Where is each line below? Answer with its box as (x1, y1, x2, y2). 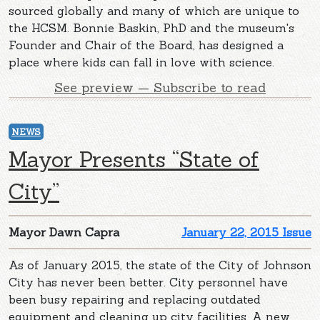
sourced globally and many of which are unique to (9, 3, 299, 18)
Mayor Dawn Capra (9, 224, 119, 239)
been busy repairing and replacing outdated (9, 291, 261, 306)
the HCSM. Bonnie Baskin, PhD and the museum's (9, 20, 294, 35)
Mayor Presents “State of (9, 145, 259, 173)
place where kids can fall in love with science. (9, 54, 274, 69)
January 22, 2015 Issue (181, 224, 311, 239)
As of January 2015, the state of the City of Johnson (9, 257, 311, 272)
